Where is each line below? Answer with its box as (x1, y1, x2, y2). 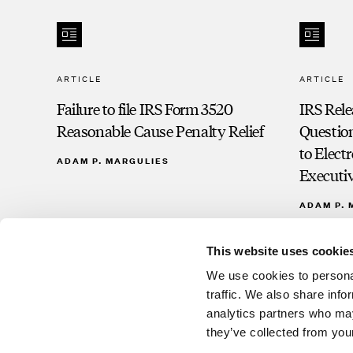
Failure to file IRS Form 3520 (57, 98, 233, 119)
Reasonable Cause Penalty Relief (57, 121, 264, 141)
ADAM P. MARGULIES (57, 155, 169, 166)
